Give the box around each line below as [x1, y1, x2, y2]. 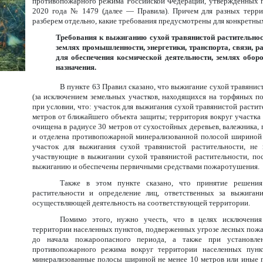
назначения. [55, 63, 96, 72]
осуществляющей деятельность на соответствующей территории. [32, 198, 250, 207]
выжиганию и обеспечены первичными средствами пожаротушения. [32, 162, 259, 171]
